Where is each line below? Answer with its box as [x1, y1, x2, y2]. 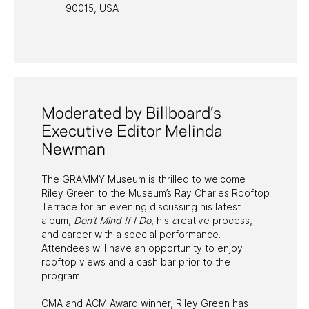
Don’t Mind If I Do [74, 214, 151, 226]
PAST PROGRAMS [21, 27, 114, 37]
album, [41, 214, 74, 226]
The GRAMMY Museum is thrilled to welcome [41, 172, 246, 185]
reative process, [177, 214, 252, 226]
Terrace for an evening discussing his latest [41, 200, 241, 212]
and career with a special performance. [41, 228, 221, 240]
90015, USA [66, 1, 119, 14]
